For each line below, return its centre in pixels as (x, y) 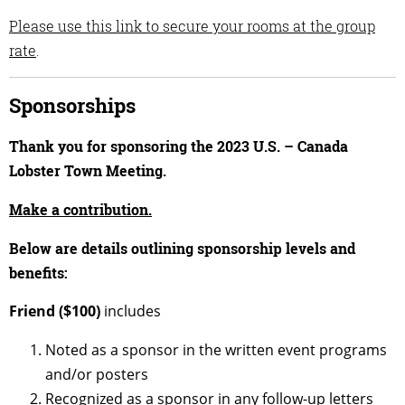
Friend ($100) (57, 311)
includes (132, 311)
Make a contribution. (80, 210)
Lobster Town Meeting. (88, 171)
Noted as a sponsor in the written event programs (216, 350)
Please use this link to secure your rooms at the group (192, 25)
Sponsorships (72, 105)
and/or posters (97, 375)
